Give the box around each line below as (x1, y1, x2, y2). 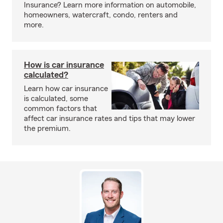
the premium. (24, 124, 71, 132)
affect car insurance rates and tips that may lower (24, 114, 195, 122)
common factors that (24, 105, 97, 112)
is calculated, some (24, 95, 88, 103)
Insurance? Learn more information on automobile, (24, 1, 196, 9)
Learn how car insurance (24, 85, 108, 93)
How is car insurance (24, 60, 104, 69)
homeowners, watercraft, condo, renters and (24, 11, 178, 19)
